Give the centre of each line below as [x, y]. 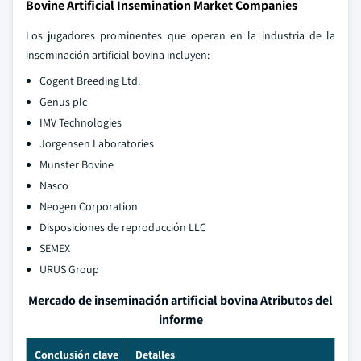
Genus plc [63, 102]
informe [180, 320]
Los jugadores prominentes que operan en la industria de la [180, 35]
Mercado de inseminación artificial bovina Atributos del [180, 300]
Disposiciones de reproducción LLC [123, 227]
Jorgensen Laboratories [97, 143]
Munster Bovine [77, 164]
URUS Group [69, 269]
